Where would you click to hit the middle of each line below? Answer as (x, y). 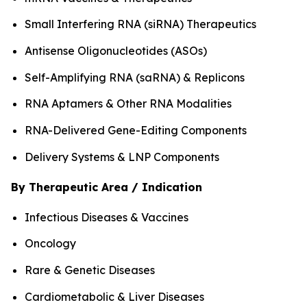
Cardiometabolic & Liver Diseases (114, 296)
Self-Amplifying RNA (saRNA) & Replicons (135, 77)
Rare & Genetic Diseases (90, 270)
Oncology (50, 244)
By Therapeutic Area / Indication (107, 187)
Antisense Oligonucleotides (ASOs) (116, 50)
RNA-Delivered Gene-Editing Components (136, 130)
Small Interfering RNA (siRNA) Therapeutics (140, 24)
